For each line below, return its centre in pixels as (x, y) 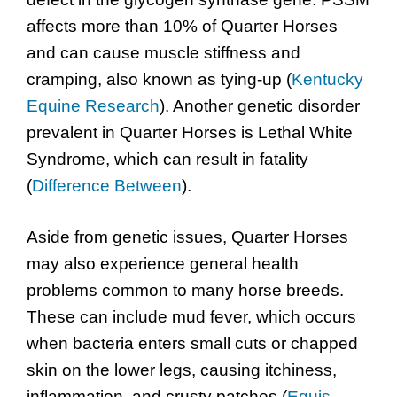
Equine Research (93, 105)
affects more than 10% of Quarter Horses (182, 26)
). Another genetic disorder (260, 105)
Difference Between (107, 185)
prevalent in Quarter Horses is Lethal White (190, 132)
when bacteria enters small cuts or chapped (192, 344)
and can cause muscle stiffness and (163, 52)
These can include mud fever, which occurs (191, 317)
